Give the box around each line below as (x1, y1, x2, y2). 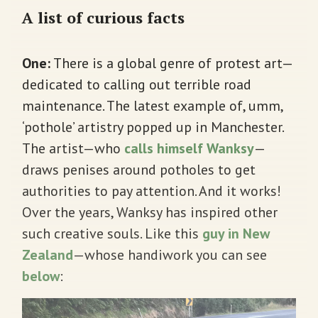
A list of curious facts (22, 6, 185, 28)
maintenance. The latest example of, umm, (22, 96, 283, 115)
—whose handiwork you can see (73, 245, 267, 264)
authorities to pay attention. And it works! (22, 181, 281, 200)
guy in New (202, 224, 270, 243)
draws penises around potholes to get (22, 160, 256, 179)
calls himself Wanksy (124, 138, 254, 158)
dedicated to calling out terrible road (22, 75, 251, 94)
